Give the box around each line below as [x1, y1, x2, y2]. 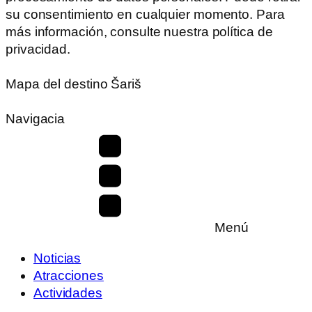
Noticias [33, 250, 81, 265]
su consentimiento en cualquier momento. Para [6, 7, 285, 22]
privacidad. [6, 42, 70, 56]
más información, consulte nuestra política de [6, 24, 273, 39]
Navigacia [6, 111, 65, 126]
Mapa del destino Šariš [6, 77, 141, 91]
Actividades [33, 285, 102, 300]
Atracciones [33, 267, 104, 283]
